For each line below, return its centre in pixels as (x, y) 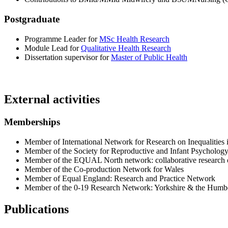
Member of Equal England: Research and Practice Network (120, 178)
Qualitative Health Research (126, 48)
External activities (52, 99)
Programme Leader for (62, 39)
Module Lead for (53, 48)
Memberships (32, 122)
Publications (36, 209)
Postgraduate (32, 19)
